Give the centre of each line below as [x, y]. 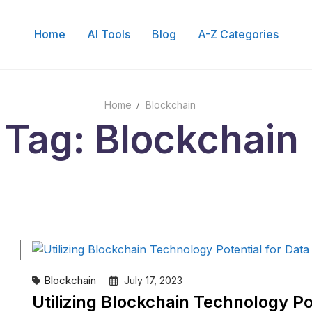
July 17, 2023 [152, 280]
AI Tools [108, 34]
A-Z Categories [238, 34]
